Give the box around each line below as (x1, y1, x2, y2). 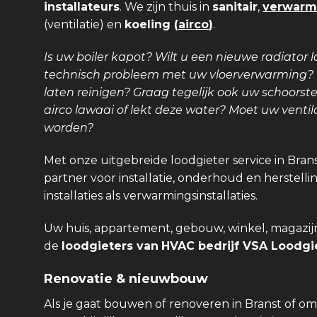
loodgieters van (62, 238, 158, 253)
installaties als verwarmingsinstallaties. (44, 188, 258, 202)
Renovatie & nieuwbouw (44, 271, 208, 287)
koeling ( (125, 18, 178, 32)
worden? (44, 121, 93, 135)
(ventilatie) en (44, 18, 125, 32)
